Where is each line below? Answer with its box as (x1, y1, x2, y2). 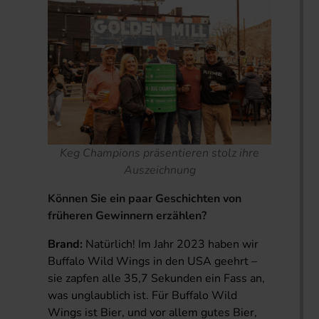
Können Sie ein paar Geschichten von (48, 191, 242, 207)
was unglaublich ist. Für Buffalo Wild (48, 288, 238, 304)
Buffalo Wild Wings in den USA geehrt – (48, 253, 258, 270)
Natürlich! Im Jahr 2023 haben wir (83, 236, 259, 253)
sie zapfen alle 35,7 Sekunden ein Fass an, (48, 271, 266, 287)
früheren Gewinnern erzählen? (48, 208, 207, 224)
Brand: (48, 236, 83, 253)
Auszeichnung (123, 162, 196, 179)
